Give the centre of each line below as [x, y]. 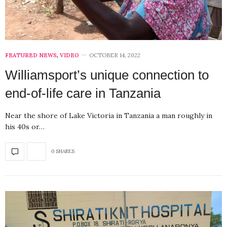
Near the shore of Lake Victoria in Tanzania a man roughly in [109, 115]
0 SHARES [63, 152]
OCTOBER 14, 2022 [115, 55]
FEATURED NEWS [31, 55]
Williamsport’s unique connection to [107, 75]
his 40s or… [25, 126]
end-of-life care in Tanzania [83, 93]
